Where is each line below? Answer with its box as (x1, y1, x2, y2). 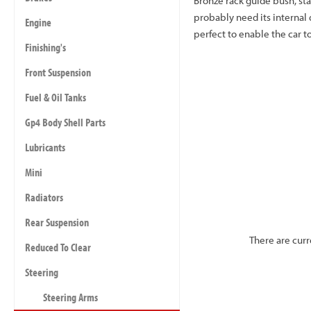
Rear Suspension (25, 215, 89, 229)
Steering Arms (43, 290, 98, 304)
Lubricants (25, 140, 65, 154)
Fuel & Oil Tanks (25, 90, 86, 104)
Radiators (25, 190, 63, 204)
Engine (25, 15, 51, 29)
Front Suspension (25, 65, 91, 79)
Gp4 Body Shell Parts (25, 115, 106, 129)
